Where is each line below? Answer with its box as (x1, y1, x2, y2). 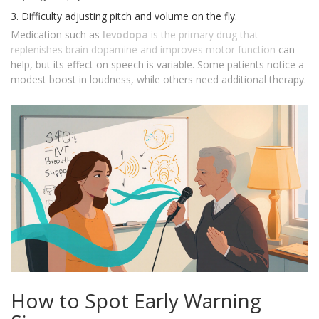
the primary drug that (161, 28, 258, 42)
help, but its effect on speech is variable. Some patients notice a (11, 58, 304, 72)
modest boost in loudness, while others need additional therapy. (11, 73, 306, 87)
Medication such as (11, 28, 103, 42)
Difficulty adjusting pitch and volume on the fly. (21, 9, 237, 23)
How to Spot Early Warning (11, 287, 261, 315)
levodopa (103, 28, 148, 42)
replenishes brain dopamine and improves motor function (11, 43, 276, 57)
